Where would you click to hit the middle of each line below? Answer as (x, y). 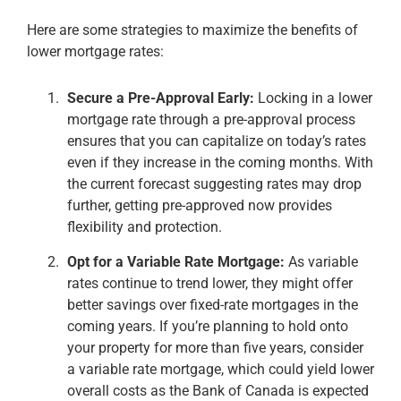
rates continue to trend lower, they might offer (210, 283)
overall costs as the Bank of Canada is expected (218, 390)
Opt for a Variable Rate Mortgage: (176, 261)
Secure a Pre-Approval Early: (161, 98)
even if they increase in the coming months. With (220, 162)
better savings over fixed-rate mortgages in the (213, 304)
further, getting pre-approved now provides (200, 205)
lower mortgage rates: (95, 51)
